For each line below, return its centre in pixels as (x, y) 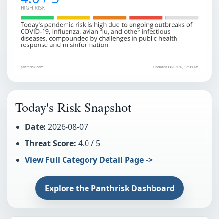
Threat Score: (51, 143)
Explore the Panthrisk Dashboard (109, 188)
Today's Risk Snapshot (73, 107)
